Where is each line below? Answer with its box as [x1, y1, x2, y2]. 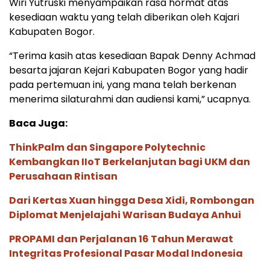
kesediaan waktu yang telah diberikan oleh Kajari [9, 10, 239, 25]
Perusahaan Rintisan [9, 169, 118, 184]
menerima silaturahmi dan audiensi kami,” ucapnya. [9, 92, 251, 107]
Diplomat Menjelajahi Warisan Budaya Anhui [9, 208, 241, 222]
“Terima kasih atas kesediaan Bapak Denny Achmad [9, 49, 256, 63]
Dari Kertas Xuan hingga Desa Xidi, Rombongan [9, 193, 254, 208]
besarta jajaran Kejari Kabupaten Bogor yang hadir [9, 63, 248, 78]
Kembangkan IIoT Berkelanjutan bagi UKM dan [9, 155, 250, 169]
